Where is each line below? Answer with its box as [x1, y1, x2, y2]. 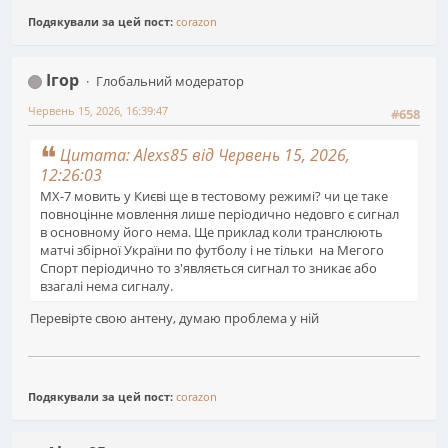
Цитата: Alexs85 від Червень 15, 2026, [60, 143, 350, 166]
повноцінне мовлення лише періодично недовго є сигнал [40, 204, 399, 223]
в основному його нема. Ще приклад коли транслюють [40, 222, 383, 241]
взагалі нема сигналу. [40, 276, 173, 295]
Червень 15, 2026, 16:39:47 [28, 103, 168, 119]
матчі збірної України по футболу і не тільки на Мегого [40, 240, 384, 259]
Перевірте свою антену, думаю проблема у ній [30, 308, 319, 327]
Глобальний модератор [95, 72, 244, 91]
